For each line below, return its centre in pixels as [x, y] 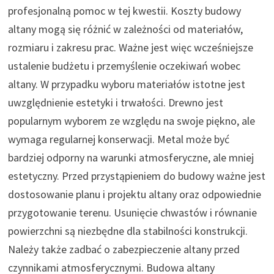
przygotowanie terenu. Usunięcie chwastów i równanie [133, 212]
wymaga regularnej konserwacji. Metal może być [119, 139]
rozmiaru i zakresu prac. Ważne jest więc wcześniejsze [131, 47]
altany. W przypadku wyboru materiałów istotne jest [127, 84]
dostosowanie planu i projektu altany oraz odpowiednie [135, 194]
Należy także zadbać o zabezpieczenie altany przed [124, 249]
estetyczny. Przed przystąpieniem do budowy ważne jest [137, 176]
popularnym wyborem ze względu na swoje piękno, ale [132, 120]
